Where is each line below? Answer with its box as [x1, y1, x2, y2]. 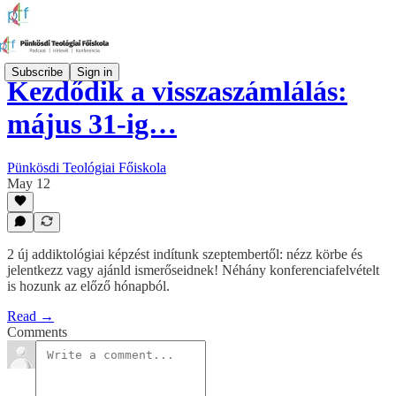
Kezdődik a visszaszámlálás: [7, 75, 347, 108]
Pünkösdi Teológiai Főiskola [7, 159, 166, 175]
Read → [7, 308, 54, 324]
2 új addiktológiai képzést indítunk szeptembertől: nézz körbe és [7, 247, 362, 262]
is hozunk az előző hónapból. [7, 278, 170, 293]
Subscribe [11, 65, 63, 79]
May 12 [7, 175, 50, 191]
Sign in [77, 65, 112, 79]
